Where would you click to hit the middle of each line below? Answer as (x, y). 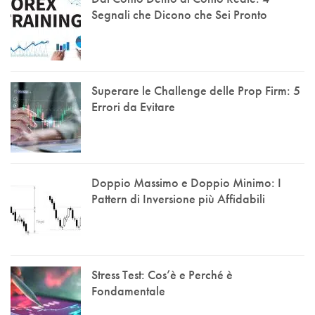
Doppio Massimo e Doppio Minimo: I (186, 182)
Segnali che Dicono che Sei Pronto (179, 14)
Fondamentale (128, 290)
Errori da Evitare (133, 106)
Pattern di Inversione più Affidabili (178, 198)
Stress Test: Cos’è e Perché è (162, 274)
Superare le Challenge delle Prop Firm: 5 (196, 90)
